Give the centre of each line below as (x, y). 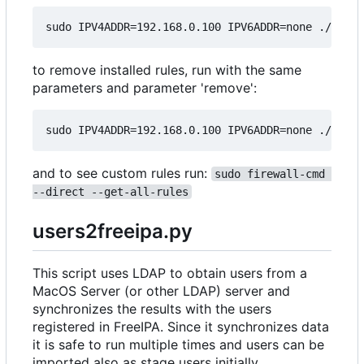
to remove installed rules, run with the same (167, 70)
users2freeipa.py (113, 232)
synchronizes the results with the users (152, 308)
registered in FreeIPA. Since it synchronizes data (181, 326)
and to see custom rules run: (122, 173)
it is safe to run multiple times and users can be (178, 344)
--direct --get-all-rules (110, 192)
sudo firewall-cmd (273, 174)
